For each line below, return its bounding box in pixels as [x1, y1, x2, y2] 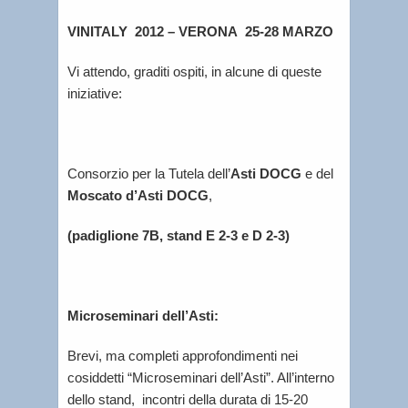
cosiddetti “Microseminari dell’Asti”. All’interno [67, 370, 334, 385]
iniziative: [67, 86, 122, 101]
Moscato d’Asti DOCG [67, 188, 209, 203]
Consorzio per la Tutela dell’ [67, 166, 230, 181]
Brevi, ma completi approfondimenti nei [67, 348, 301, 363]
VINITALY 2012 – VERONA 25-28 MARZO [67, 24, 333, 39]
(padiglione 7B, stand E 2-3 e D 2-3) [67, 228, 290, 243]
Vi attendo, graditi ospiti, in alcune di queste [67, 64, 321, 79]
